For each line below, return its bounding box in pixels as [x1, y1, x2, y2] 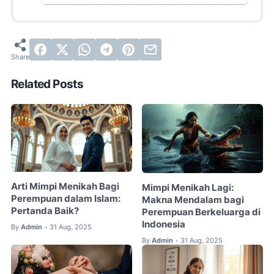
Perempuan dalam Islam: [11, 193, 120, 204]
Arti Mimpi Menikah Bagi [11, 180, 119, 192]
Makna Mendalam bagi [142, 194, 245, 206]
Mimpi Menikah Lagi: [142, 182, 234, 193]
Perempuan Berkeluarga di [142, 206, 261, 218]
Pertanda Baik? [11, 205, 79, 217]
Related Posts [11, 76, 84, 91]
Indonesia [142, 218, 186, 230]
